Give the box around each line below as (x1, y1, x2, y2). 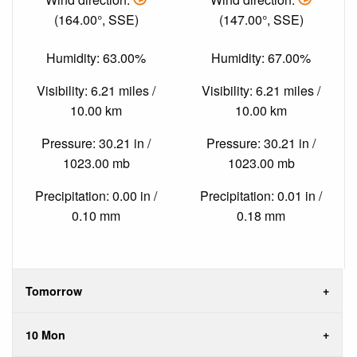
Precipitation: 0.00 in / (35, 186, 157, 205)
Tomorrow (25, 283, 82, 300)
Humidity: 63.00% (46, 48, 146, 67)
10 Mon (25, 327, 65, 343)
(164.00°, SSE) (53, 10, 139, 29)
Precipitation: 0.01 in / (200, 186, 322, 205)
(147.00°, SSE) (218, 10, 304, 29)
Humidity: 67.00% (211, 48, 311, 67)
